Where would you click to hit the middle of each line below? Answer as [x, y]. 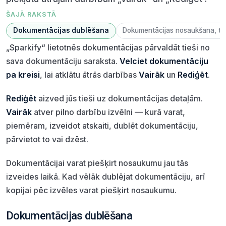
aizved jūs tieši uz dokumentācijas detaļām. [120, 98]
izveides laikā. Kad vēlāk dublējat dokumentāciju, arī [105, 176]
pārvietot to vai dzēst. [47, 139]
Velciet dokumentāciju [164, 61]
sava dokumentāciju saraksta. [63, 61]
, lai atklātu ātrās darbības [89, 74]
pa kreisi [23, 74]
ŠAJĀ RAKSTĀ [32, 14]
